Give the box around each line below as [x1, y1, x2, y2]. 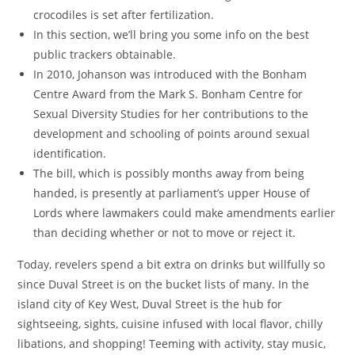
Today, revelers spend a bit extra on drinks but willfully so [17, 257, 326, 272]
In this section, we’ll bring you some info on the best [33, 27, 310, 42]
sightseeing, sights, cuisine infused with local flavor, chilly [17, 316, 323, 331]
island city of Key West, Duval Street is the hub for [17, 296, 283, 311]
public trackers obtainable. [33, 47, 177, 62]
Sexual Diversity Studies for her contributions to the [33, 106, 309, 121]
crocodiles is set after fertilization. [33, 7, 215, 22]
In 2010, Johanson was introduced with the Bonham [33, 67, 307, 82]
